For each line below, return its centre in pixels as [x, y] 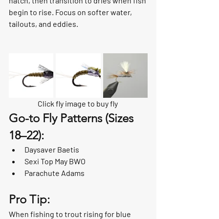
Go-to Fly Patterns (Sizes [73, 118]
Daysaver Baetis [52, 149]
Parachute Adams [55, 173]
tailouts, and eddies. [44, 23]
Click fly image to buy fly [78, 103]
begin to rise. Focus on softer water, [71, 12]
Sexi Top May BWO [55, 161]
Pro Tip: [29, 199]
